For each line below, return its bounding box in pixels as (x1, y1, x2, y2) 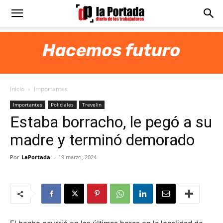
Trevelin (82, 101, 102, 108)
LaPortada (21, 153, 50, 161)
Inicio (10, 85, 24, 93)
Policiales (51, 101, 74, 108)
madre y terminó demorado (10, 130, 195, 149)
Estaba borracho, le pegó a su (10, 112, 212, 131)
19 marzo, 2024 (58, 153, 97, 161)
